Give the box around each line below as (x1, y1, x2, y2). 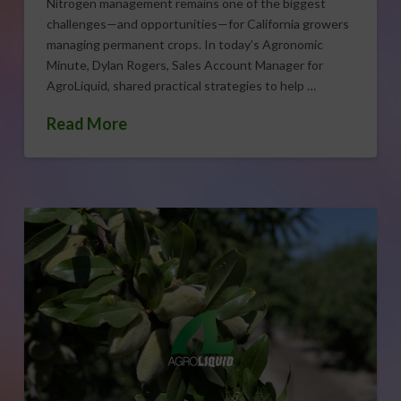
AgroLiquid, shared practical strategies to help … (46, 78, 316, 94)
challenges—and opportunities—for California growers (46, 16, 349, 32)
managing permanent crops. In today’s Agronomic (46, 37, 323, 53)
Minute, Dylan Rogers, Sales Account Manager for (46, 57, 323, 73)
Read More (46, 113, 127, 133)
